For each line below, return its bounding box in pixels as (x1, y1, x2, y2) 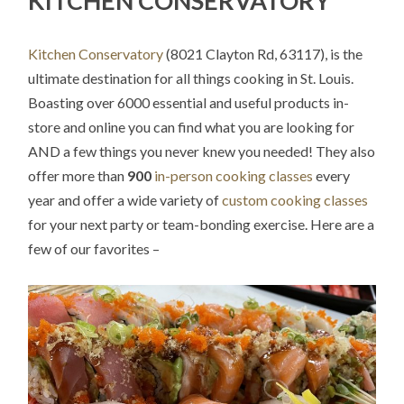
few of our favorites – (28, 239, 161, 257)
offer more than (28, 166, 128, 184)
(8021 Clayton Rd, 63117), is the (163, 44, 363, 62)
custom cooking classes (222, 190, 369, 208)
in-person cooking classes (154, 166, 314, 184)
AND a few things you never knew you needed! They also (28, 142, 376, 160)
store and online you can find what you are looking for (28, 117, 355, 135)
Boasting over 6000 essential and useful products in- (28, 93, 350, 111)
